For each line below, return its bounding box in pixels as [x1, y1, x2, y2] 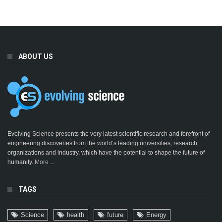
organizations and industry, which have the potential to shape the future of [7, 149, 205, 156]
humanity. [7, 158, 35, 166]
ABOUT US [18, 52, 53, 60]
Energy [146, 211, 166, 219]
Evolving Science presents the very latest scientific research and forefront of [7, 130, 210, 137]
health [67, 211, 84, 219]
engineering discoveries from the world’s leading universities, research [7, 139, 197, 147]
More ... [35, 158, 55, 166]
